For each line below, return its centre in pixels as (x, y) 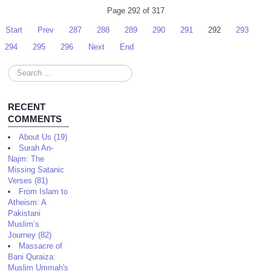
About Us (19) (43, 137)
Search (21, 70)
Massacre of (41, 246)
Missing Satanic (36, 170)
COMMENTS (35, 119)
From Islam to (44, 191)
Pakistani (24, 213)
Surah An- (36, 148)
